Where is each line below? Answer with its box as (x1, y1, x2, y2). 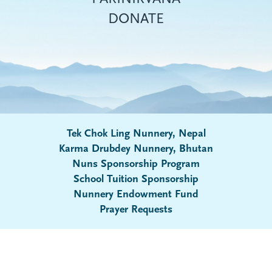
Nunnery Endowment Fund (73, 188, 199, 201)
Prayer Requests (100, 203, 172, 216)
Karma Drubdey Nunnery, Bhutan (59, 142, 213, 155)
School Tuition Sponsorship (73, 172, 199, 186)
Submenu (135, 172, 194, 189)
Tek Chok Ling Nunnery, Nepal (66, 127, 206, 140)
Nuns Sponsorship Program (72, 157, 200, 171)
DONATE (108, 10, 164, 27)
